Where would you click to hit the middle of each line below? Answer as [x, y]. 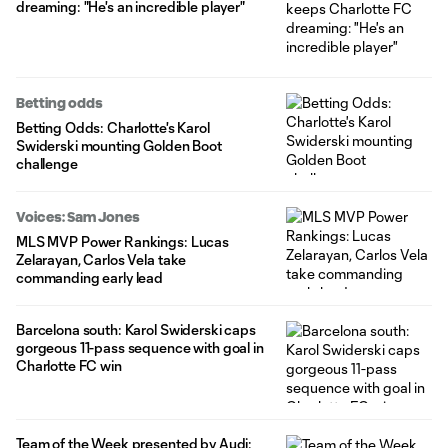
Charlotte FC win [69, 366]
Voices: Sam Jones [78, 217]
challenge [47, 164]
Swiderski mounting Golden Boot [119, 146]
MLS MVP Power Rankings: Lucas [122, 242]
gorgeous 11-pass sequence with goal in [140, 348]
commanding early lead [90, 278]
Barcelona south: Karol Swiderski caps [136, 330]
